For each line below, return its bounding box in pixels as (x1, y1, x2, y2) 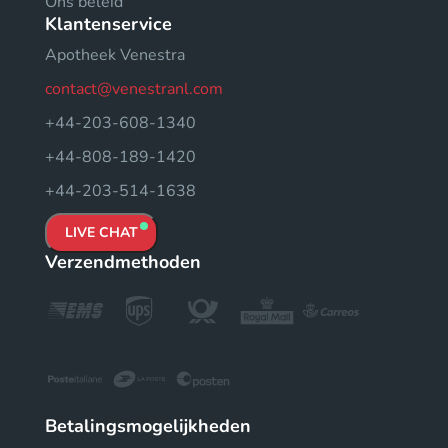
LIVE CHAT (65, 222, 138, 242)
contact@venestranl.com (45, 77, 223, 100)
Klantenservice (45, 11, 172, 36)
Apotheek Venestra (45, 43, 185, 66)
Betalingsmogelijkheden (45, 413, 251, 438)
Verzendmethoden (45, 249, 201, 274)
